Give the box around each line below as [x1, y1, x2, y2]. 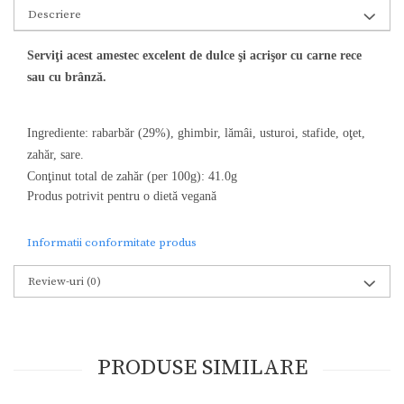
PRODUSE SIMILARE [96, 353, 308, 382]
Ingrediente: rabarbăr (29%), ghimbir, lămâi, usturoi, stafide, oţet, [27, 126, 365, 141]
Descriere [28, 7, 81, 23]
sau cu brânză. [27, 70, 106, 85]
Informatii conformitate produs [27, 235, 197, 251]
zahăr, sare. [27, 148, 87, 162]
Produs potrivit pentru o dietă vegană [27, 189, 216, 204]
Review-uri [28, 274, 87, 289]
